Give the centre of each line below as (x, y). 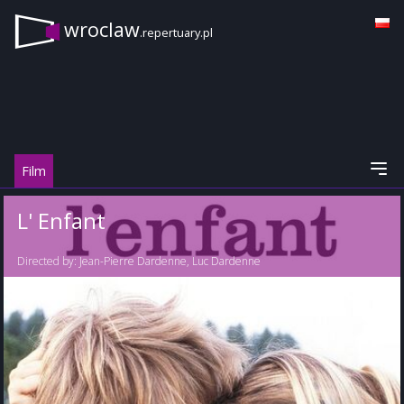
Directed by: (48, 261)
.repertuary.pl (176, 33)
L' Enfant (61, 220)
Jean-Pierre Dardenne (133, 261)
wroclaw (102, 30)
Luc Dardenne (226, 261)
